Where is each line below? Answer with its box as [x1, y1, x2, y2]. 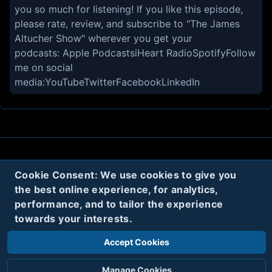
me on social [15, 61, 73, 73]
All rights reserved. [169, 251, 246, 262]
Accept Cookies [104, 237, 169, 247]
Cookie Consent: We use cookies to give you [15, 169, 237, 181]
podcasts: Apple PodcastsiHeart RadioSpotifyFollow [15, 47, 256, 59]
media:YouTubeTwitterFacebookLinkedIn [15, 76, 200, 88]
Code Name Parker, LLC [66, 251, 163, 262]
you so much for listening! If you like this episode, [15, 3, 243, 15]
